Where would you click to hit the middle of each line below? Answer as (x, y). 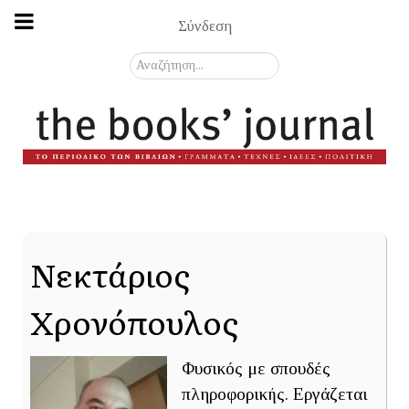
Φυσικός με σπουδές (256, 368)
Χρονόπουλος (134, 321)
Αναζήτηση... (168, 62)
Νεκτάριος (110, 273)
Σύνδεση (204, 26)
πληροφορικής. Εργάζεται (275, 393)
